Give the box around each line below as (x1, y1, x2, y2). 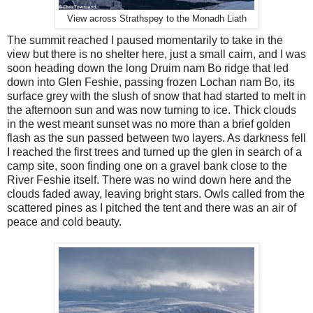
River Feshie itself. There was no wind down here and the (7, 174, 291, 187)
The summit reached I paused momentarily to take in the (7, 34, 283, 47)
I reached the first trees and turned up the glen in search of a (7, 146, 302, 159)
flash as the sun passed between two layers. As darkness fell (7, 132, 306, 145)
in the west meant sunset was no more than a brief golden (7, 118, 291, 131)
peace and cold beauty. (7, 216, 122, 228)
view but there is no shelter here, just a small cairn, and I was (7, 48, 306, 61)
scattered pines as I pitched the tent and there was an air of (7, 202, 296, 214)
